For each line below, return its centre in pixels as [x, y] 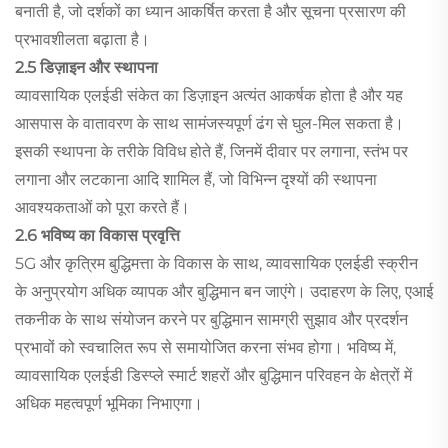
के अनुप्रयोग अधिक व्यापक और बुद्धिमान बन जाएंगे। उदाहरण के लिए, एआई [224, 292]
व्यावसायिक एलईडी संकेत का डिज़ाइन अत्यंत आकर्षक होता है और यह [209, 96]
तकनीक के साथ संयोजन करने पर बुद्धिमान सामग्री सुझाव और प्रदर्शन [211, 320]
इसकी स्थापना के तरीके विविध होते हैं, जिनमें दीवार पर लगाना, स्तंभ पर [211, 152]
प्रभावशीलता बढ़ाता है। [82, 40]
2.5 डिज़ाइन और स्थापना [86, 68]
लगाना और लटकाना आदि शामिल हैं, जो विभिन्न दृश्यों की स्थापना [196, 180]
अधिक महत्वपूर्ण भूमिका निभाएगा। [109, 404]
